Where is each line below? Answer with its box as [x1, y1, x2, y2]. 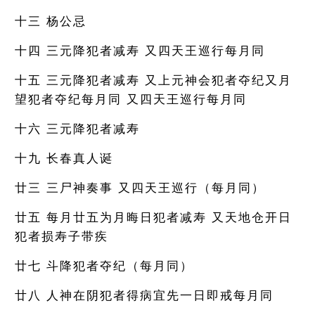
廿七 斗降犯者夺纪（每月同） [15, 259, 194, 273]
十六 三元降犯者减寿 [15, 122, 141, 136]
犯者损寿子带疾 [15, 230, 109, 243]
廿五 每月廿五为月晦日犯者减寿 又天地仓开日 [15, 211, 292, 224]
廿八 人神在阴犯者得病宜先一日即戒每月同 [15, 289, 274, 302]
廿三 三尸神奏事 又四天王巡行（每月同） [15, 181, 266, 195]
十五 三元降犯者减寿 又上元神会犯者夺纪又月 [15, 74, 292, 87]
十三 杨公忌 [15, 15, 87, 28]
